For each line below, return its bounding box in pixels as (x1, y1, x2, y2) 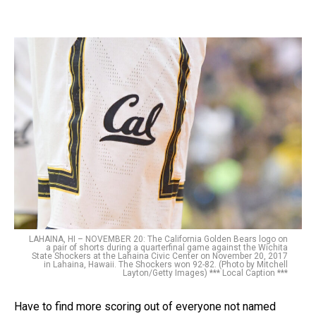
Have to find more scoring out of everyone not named (14, 299, 276, 313)
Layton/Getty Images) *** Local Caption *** (123, 267, 288, 278)
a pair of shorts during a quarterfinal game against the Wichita (46, 242, 288, 253)
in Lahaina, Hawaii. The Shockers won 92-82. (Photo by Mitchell (44, 259, 288, 269)
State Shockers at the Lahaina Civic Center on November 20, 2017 (32, 250, 288, 261)
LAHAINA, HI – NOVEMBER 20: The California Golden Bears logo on (29, 233, 288, 244)
